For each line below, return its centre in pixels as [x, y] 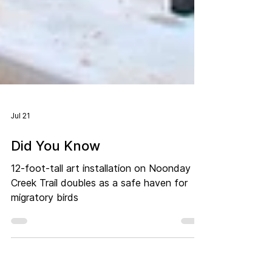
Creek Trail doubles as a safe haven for [99, 226]
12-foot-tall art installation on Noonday [101, 212]
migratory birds [45, 241]
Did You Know [56, 189]
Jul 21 [21, 159]
